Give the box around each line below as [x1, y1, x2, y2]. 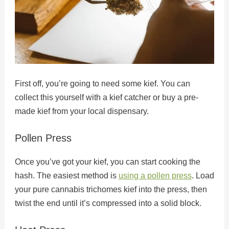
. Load [191, 171, 214, 180]
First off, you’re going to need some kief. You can [14, 79, 190, 88]
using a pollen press [118, 171, 192, 180]
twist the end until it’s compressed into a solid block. [14, 198, 201, 208]
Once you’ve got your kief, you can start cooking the [14, 157, 200, 166]
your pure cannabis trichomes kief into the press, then [14, 185, 207, 194]
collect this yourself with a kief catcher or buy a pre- [14, 93, 198, 102]
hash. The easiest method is [14, 171, 119, 180]
